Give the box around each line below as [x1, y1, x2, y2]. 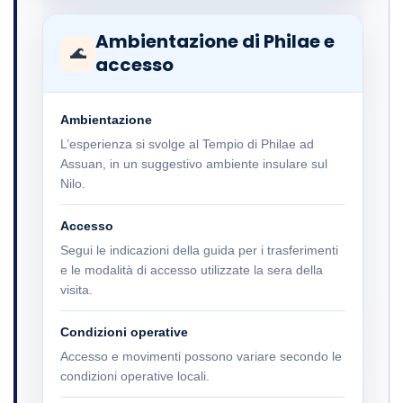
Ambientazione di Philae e [95, 29, 335, 55]
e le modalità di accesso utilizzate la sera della [60, 263, 323, 278]
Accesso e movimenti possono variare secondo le [60, 349, 342, 364]
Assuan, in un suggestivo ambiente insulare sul [60, 157, 327, 172]
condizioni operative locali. [60, 369, 210, 384]
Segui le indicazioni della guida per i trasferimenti [60, 243, 338, 258]
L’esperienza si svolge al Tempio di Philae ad [60, 137, 314, 152]
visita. [60, 282, 93, 298]
